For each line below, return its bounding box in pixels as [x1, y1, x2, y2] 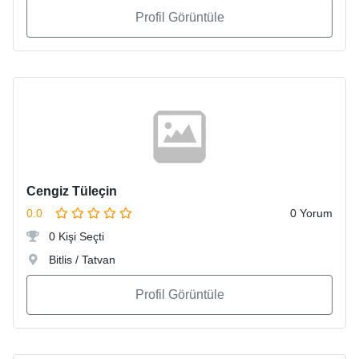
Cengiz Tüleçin [26, 184, 117, 199]
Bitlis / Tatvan [46, 253, 115, 267]
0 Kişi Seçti [46, 230, 104, 244]
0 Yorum [290, 207, 333, 220]
